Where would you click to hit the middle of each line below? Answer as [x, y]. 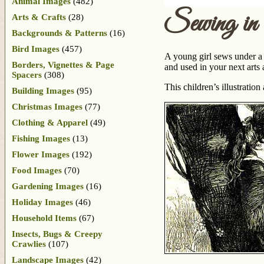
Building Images [43, 90]
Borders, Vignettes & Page [63, 65]
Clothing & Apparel [50, 122]
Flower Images [41, 154]
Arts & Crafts [39, 17]
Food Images [37, 170]
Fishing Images [41, 138]
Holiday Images [42, 202]
